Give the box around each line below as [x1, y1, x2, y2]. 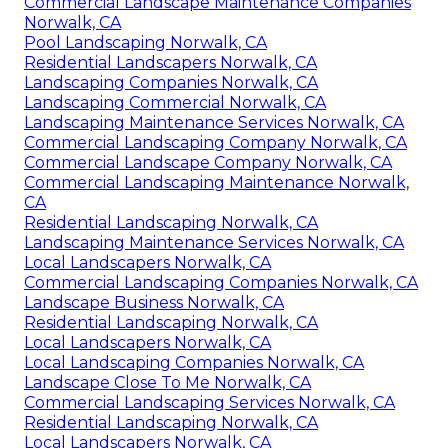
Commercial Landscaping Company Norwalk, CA [24, 133, 407, 153]
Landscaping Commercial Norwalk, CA [24, 93, 326, 113]
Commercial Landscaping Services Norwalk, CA [24, 393, 395, 413]
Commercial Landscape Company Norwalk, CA [24, 153, 392, 173]
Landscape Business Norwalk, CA [24, 293, 284, 313]
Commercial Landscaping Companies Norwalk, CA [24, 273, 418, 293]
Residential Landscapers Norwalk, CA [24, 53, 317, 73]
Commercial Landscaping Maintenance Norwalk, [24, 173, 409, 193]
